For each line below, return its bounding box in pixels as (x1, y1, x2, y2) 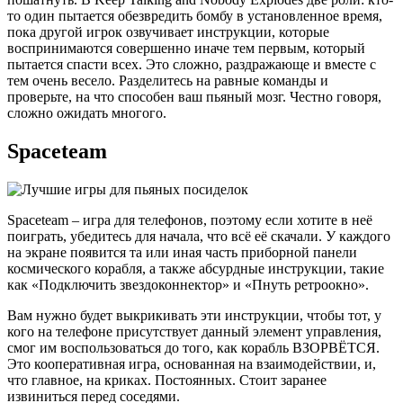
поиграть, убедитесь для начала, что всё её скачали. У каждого (7, 228, 390, 244)
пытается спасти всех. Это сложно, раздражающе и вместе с (7, 56, 376, 72)
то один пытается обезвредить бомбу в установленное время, (7, 7, 382, 23)
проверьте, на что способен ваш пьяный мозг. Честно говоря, (7, 88, 381, 104)
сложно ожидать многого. (7, 104, 166, 121)
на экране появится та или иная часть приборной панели (7, 244, 357, 260)
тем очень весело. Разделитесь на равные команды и (7, 72, 328, 88)
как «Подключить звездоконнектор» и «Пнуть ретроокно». (7, 276, 369, 292)
